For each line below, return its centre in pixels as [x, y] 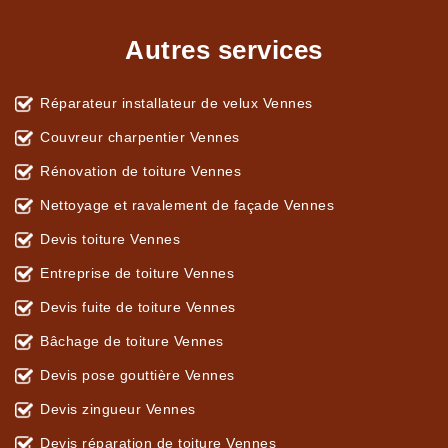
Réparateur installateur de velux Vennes [176, 103]
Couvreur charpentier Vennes [140, 137]
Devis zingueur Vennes [118, 409]
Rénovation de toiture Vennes [140, 171]
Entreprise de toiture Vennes [137, 273]
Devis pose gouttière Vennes [137, 375]
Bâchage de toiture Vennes [132, 341]
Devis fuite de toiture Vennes [138, 307]
